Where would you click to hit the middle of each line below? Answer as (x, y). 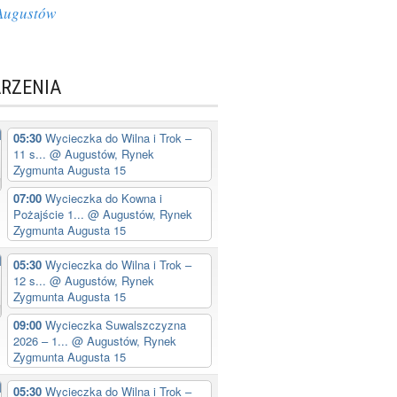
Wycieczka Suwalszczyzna (115, 324)
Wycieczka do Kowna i (103, 198)
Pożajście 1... (50, 214)
